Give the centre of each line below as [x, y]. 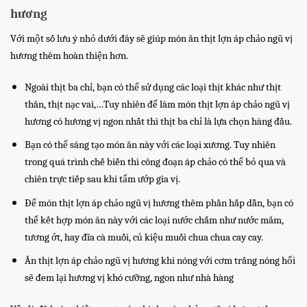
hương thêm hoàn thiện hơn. [69, 56]
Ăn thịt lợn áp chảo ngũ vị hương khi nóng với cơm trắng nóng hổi [160, 261]
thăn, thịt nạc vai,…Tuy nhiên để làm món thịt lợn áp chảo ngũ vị [157, 104]
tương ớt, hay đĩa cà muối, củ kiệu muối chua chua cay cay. [144, 237]
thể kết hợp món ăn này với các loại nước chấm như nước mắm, [154, 220]
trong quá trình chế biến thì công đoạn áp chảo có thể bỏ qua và [155, 162]
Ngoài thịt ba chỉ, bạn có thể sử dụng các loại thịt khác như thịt [152, 87]
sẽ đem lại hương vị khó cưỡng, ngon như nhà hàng [129, 278]
